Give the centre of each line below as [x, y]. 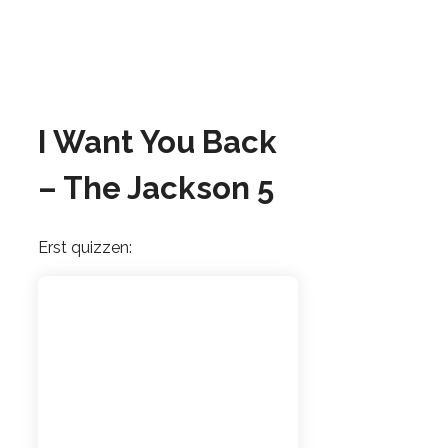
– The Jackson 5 [156, 187]
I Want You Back [157, 141]
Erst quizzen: [85, 248]
